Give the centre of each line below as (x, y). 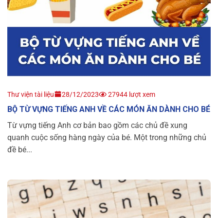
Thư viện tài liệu (31, 95)
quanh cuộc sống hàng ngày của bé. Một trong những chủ (107, 138)
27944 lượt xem (131, 95)
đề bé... (20, 150)
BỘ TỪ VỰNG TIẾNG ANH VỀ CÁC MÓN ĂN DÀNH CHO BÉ (109, 109)
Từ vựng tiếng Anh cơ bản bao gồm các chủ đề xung (97, 126)
